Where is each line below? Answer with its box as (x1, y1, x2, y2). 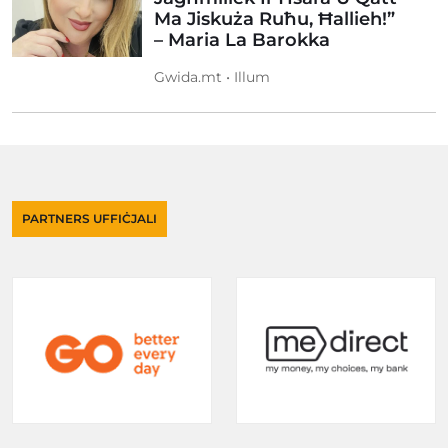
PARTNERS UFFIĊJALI (22, 211, 157, 226)
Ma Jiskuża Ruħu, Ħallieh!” (154, 8, 395, 30)
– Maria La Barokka (154, 29, 330, 51)
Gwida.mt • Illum (154, 68, 270, 86)
